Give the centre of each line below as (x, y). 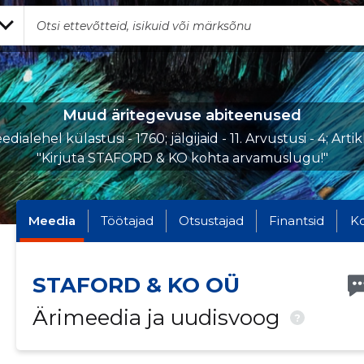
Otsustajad (212, 221)
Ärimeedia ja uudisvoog (159, 318)
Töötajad (128, 221)
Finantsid (297, 221)
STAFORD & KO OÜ (136, 285)
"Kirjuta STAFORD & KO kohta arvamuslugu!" (182, 158)
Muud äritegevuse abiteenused (182, 115)
